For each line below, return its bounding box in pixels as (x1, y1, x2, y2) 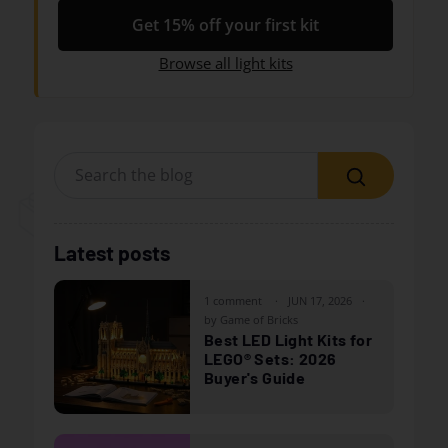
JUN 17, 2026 (288, 292, 352, 308)
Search (355, 189, 408, 210)
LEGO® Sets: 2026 (204, 348, 337, 368)
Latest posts (54, 239, 170, 265)
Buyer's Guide (204, 367, 306, 387)
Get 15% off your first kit (132, 13, 319, 36)
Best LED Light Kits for (204, 329, 373, 349)
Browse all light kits (158, 52, 293, 73)
